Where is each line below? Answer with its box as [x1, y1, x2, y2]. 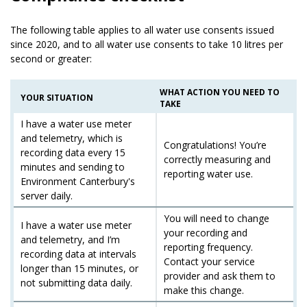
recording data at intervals [21, 247, 136, 260]
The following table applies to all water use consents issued [10, 23, 274, 36]
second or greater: [10, 51, 100, 65]
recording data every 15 [21, 145, 125, 159]
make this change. [164, 283, 244, 297]
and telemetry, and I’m [21, 232, 120, 246]
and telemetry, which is [21, 131, 123, 145]
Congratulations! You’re [164, 138, 267, 151]
